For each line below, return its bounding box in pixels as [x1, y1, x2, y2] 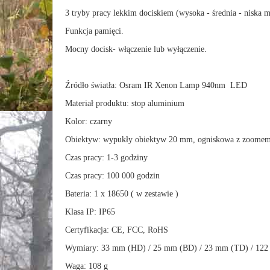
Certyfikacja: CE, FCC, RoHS [65, 225, 168, 234]
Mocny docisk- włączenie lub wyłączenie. [65, 45, 207, 54]
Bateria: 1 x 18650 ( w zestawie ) [65, 189, 178, 198]
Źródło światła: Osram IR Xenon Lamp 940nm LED [65, 81, 247, 90]
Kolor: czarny [65, 117, 112, 126]
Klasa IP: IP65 [65, 207, 115, 216]
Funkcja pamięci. [65, 27, 124, 36]
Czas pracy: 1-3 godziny [65, 153, 148, 162]
